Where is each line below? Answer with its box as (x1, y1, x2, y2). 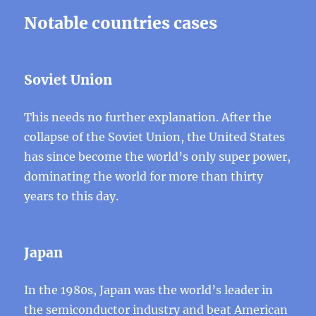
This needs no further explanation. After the (24, 110, 272, 124)
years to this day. (24, 189, 119, 203)
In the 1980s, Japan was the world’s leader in (24, 283, 274, 297)
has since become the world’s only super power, (24, 150, 291, 164)
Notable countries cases (24, 13, 218, 33)
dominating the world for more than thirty (24, 169, 264, 183)
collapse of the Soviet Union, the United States (24, 130, 286, 144)
